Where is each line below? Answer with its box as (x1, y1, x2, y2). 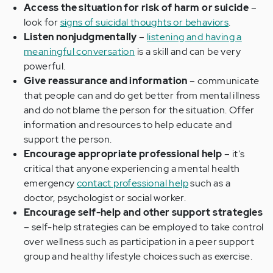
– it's (222, 147, 245, 161)
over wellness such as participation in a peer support (24, 235, 255, 249)
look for (24, 16, 60, 29)
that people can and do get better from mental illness (24, 89, 260, 102)
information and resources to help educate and (24, 118, 232, 132)
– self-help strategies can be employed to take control (24, 221, 264, 234)
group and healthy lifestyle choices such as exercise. (24, 250, 253, 263)
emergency (24, 177, 77, 190)
